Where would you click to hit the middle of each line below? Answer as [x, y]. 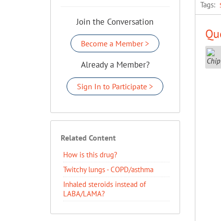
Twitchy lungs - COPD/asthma [108, 169]
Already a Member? [115, 65]
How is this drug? [90, 155]
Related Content [88, 138]
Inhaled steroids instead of [105, 184]
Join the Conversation [115, 22]
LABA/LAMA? [84, 194]
